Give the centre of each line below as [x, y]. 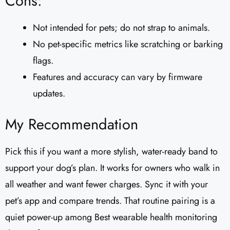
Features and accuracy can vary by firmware [118, 77]
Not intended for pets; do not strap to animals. [121, 27]
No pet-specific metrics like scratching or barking [128, 44]
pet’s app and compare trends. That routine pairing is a [110, 200]
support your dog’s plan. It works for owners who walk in [112, 168]
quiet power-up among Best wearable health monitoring [111, 217]
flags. [43, 60]
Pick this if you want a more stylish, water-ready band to [111, 151]
